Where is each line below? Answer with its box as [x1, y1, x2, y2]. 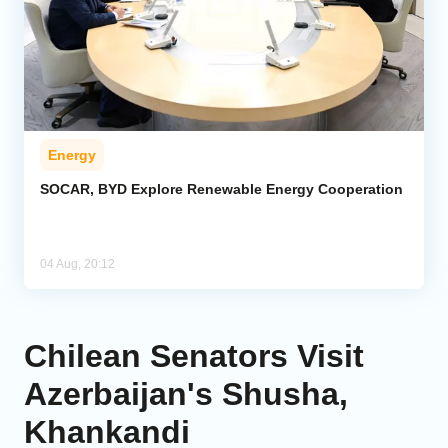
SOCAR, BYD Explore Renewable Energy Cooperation [40, 181, 403, 198]
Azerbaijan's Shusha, [24, 376, 348, 413]
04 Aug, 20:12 [40, 257, 115, 272]
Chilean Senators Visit [24, 338, 364, 375]
